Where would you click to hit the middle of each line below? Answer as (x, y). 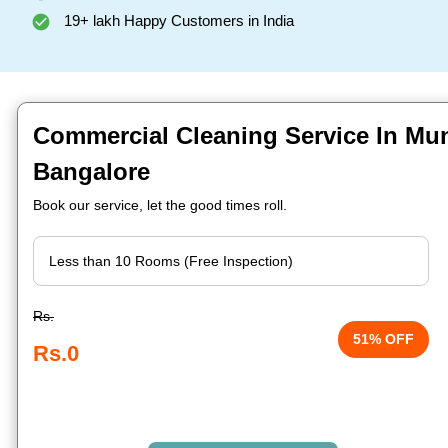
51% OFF (384, 339)
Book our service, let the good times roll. (160, 205)
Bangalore (91, 171)
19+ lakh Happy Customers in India (177, 20)
